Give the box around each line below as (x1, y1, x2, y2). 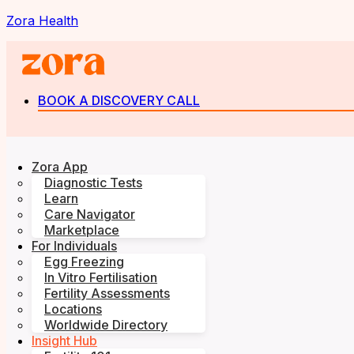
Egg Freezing (44, 254, 124, 270)
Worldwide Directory (44, 317, 168, 333)
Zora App (32, 159, 88, 175)
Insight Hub (32, 333, 97, 349)
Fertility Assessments (44, 285, 170, 302)
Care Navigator (44, 206, 135, 223)
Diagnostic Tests (44, 175, 142, 191)
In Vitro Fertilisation (44, 269, 157, 286)
